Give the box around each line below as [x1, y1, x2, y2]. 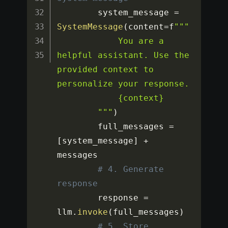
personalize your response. [57, 79, 190, 89]
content [128, 22, 164, 32]
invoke [77, 207, 108, 217]
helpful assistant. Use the [57, 50, 190, 61]
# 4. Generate [98, 164, 164, 175]
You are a [57, 36, 119, 46]
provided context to [57, 65, 154, 75]
